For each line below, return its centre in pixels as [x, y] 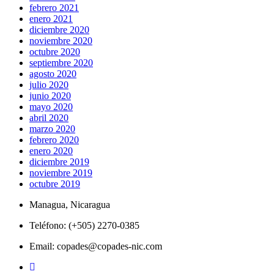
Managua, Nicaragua [70, 205]
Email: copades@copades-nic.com [96, 246]
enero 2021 [51, 19]
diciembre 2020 [59, 30]
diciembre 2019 [59, 162]
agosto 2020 [53, 74]
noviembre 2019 [61, 173]
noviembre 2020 [61, 41]
